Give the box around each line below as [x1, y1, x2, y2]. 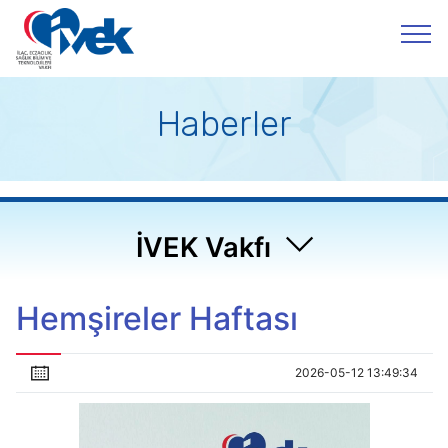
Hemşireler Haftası [16, 299, 298, 338]
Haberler [156, 103, 292, 145]
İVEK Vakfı [135, 231, 271, 264]
